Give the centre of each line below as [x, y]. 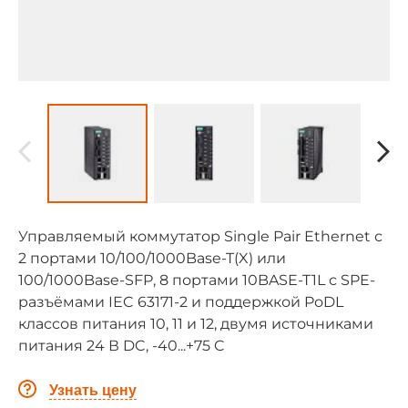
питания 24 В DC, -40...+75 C [122, 346]
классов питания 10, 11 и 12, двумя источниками [196, 324]
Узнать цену [93, 390]
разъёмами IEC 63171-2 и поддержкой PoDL [181, 302]
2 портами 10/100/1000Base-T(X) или [152, 259]
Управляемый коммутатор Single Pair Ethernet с [200, 237]
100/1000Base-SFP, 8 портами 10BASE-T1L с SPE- [197, 280]
